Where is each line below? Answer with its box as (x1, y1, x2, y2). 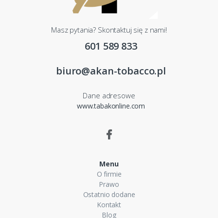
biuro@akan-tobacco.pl (56, 64, 166, 78)
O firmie (96, 169, 122, 179)
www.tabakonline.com (76, 101, 145, 111)
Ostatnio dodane (83, 190, 135, 200)
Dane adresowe (83, 91, 135, 101)
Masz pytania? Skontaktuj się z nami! (51, 25, 167, 35)
